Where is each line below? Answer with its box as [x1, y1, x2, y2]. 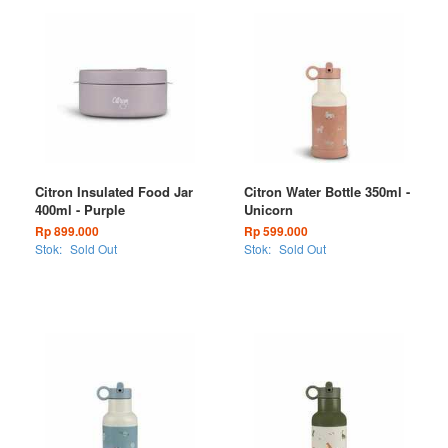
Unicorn [244, 200, 293, 219]
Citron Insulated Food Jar [35, 182, 193, 201]
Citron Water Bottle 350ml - [244, 182, 410, 201]
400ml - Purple [35, 200, 125, 219]
